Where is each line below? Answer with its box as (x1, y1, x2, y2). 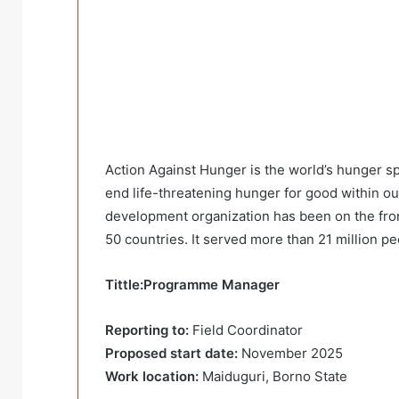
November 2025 (238, 345, 343, 362)
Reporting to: (105, 322, 192, 339)
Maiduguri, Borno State (199, 368, 347, 386)
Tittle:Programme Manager (105, 276, 280, 294)
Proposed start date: (105, 345, 238, 362)
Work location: (105, 368, 199, 386)
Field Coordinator (192, 322, 303, 339)
